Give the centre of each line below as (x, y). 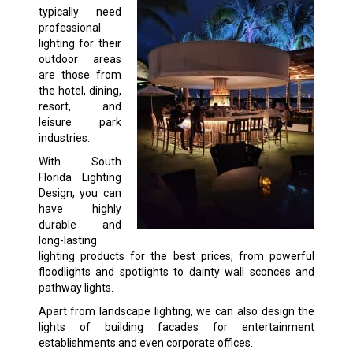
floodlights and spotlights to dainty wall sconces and (176, 272)
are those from (80, 75)
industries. (64, 138)
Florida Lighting (80, 178)
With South (80, 162)
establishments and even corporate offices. (145, 343)
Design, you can (80, 193)
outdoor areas (80, 59)
